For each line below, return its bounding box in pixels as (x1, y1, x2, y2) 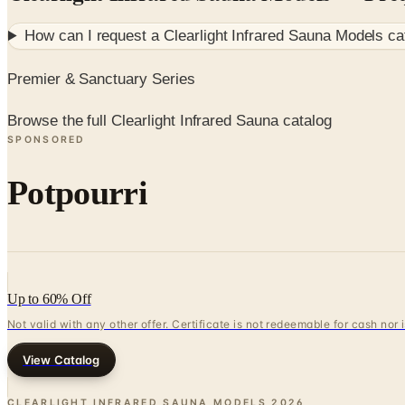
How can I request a (24, 27, 164, 45)
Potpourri (7, 174, 147, 212)
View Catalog (23, 352, 100, 367)
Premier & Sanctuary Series (7, 70, 195, 88)
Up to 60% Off (7, 290, 91, 306)
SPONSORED (7, 134, 86, 146)
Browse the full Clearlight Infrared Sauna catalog (7, 112, 332, 130)
